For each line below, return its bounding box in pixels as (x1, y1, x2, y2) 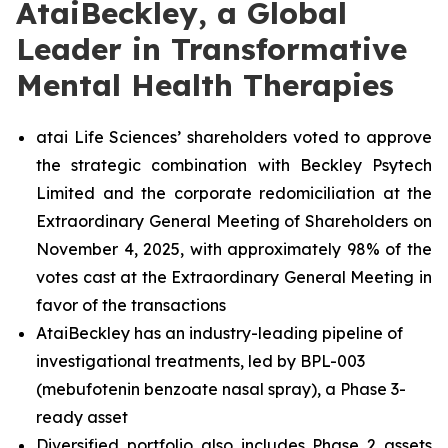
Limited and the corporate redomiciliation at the (36, 183, 432, 203)
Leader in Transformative (16, 30, 407, 68)
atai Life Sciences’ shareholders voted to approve (36, 127, 432, 147)
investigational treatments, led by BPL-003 (36, 351, 365, 371)
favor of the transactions (36, 295, 226, 315)
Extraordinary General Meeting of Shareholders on (36, 211, 432, 231)
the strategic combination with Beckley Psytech (36, 155, 432, 175)
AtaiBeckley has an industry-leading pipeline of (36, 323, 403, 343)
